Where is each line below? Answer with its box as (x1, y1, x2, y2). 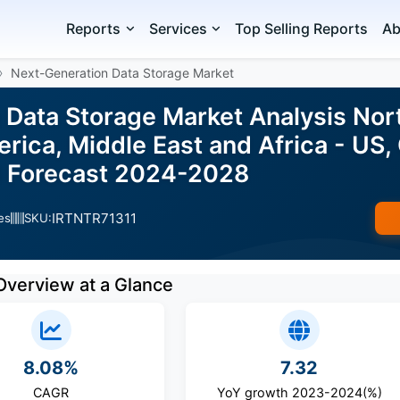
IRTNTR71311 (52, 209, 137, 227)
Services (148, 20, 207, 37)
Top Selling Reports (235, 20, 369, 37)
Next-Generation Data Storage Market (11, 65, 234, 80)
